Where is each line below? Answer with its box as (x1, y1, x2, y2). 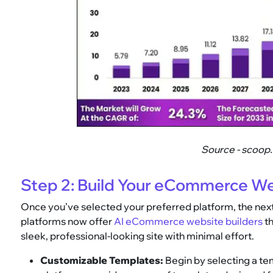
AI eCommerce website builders (114, 215, 263, 228)
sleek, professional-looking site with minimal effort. (21, 230, 255, 243)
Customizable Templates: (40, 254, 164, 267)
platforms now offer (21, 215, 115, 228)
